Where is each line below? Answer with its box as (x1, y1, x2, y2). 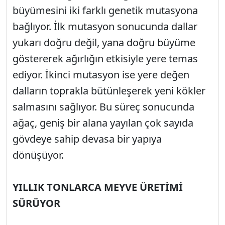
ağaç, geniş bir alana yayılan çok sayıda (13, 116, 193, 130)
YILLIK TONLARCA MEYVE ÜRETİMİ (13, 180, 183, 194)
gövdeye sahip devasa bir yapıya (13, 132, 162, 146)
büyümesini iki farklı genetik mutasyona (13, 3, 198, 17)
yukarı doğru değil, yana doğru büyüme (13, 35, 195, 49)
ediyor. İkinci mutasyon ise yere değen (13, 67, 189, 81)
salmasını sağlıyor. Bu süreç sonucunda (13, 99, 194, 114)
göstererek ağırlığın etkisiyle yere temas (13, 51, 198, 65)
